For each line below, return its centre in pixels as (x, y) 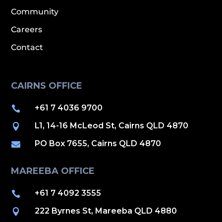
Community (35, 12)
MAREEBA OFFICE (53, 171)
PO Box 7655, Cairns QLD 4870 (98, 143)
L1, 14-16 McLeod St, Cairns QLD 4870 (111, 126)
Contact (27, 47)
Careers (27, 29)
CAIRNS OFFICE (47, 86)
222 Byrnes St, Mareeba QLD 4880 (106, 211)
